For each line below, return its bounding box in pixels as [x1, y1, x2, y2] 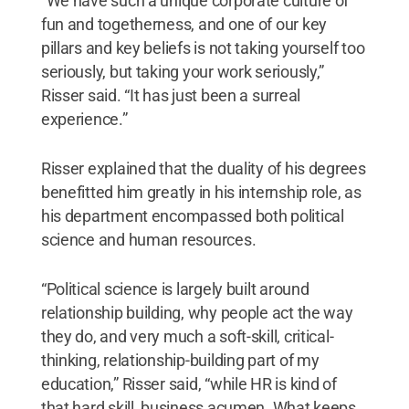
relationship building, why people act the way [40, 302, 353, 322]
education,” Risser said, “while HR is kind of [40, 373, 337, 393]
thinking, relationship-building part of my [40, 350, 320, 370]
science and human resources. [40, 229, 257, 249]
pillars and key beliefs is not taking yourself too [40, 37, 365, 58]
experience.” [40, 109, 128, 129]
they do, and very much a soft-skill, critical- [40, 326, 334, 346]
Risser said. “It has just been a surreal [40, 85, 300, 105]
